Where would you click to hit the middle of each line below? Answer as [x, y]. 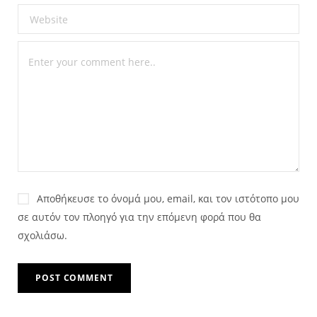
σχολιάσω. [42, 236]
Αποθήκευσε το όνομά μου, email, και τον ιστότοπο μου [168, 199]
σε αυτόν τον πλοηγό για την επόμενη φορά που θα [139, 217]
